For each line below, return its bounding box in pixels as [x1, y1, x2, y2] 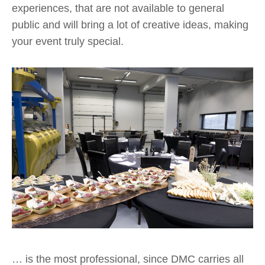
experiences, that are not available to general [12, 2, 224, 14]
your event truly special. [12, 35, 124, 47]
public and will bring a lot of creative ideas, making [12, 19, 248, 31]
